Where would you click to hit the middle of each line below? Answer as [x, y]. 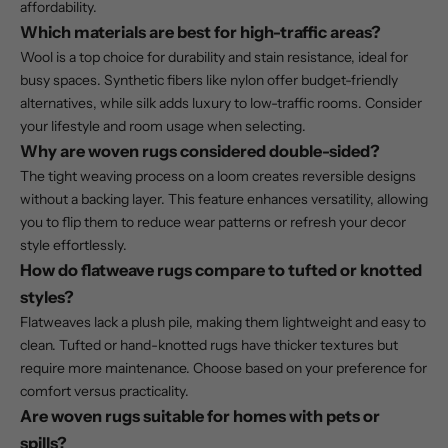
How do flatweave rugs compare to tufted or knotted [221, 270]
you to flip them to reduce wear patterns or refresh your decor [213, 222]
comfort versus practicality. [104, 391]
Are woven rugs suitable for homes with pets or [200, 416]
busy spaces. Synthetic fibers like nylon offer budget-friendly [209, 80]
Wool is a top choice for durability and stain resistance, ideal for [214, 57]
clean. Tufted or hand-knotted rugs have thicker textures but [209, 345]
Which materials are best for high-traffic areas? [200, 32]
